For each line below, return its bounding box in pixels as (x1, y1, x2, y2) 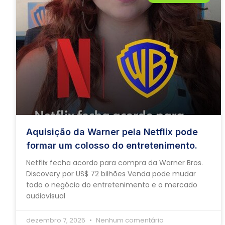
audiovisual (26, 191, 65, 201)
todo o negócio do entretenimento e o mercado (26, 180, 197, 190)
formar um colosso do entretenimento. (26, 140, 197, 151)
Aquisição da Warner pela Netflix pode (26, 127, 198, 138)
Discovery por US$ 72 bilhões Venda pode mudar (26, 169, 196, 179)
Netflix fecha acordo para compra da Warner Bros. (26, 158, 203, 168)
